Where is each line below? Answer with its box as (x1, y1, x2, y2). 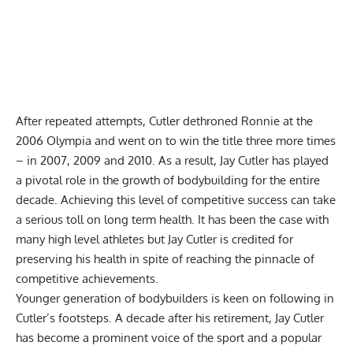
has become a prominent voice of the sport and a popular (16, 330, 321, 346)
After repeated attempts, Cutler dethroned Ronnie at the (16, 113, 313, 129)
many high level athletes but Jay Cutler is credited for (16, 232, 293, 247)
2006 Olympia (16, 133, 91, 149)
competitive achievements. (16, 271, 158, 287)
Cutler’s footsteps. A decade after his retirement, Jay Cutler (16, 310, 324, 326)
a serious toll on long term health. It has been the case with (16, 212, 329, 228)
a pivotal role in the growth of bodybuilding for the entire (16, 173, 320, 188)
